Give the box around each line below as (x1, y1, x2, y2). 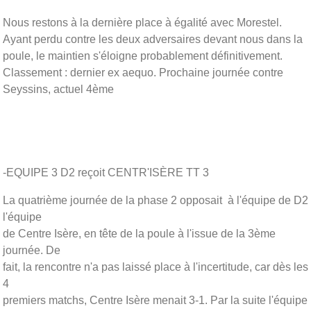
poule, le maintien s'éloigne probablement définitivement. (3, 49, 283, 62)
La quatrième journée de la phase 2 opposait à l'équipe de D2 (3, 194, 308, 206)
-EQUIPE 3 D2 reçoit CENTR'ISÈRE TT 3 (3, 166, 209, 178)
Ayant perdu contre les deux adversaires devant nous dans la (3, 33, 303, 45)
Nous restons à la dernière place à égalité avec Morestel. (3, 16, 282, 28)
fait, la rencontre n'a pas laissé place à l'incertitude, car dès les (3, 260, 308, 273)
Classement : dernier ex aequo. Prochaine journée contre (3, 66, 283, 78)
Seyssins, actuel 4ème (3, 83, 114, 95)
